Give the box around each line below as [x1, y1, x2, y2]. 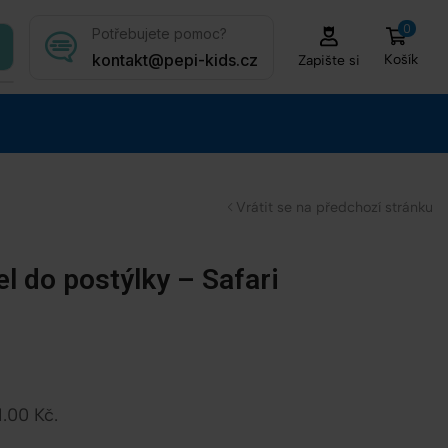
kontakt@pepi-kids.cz [92, 49, 259, 70]
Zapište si [297, 51, 360, 69]
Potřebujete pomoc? [92, 24, 228, 42]
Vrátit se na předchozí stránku [236, 198, 433, 217]
